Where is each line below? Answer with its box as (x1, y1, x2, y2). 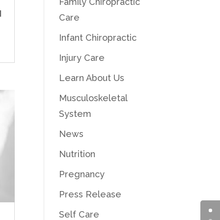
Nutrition (59, 148, 96, 159)
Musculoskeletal (59, 92, 128, 103)
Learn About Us (59, 72, 125, 83)
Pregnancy (59, 168, 105, 179)
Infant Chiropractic (59, 32, 137, 43)
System (59, 108, 92, 119)
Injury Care (59, 52, 105, 63)
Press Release (59, 189, 122, 199)
